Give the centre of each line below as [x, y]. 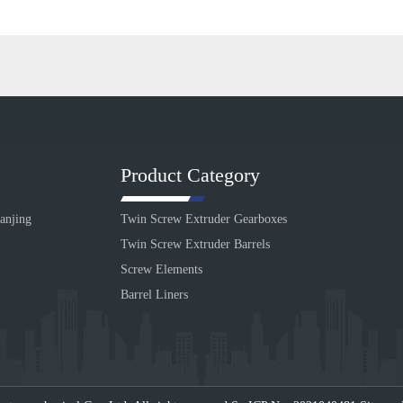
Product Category [190, 175]
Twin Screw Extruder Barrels [195, 244]
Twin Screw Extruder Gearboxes [204, 219]
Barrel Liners [154, 295]
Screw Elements [161, 269]
